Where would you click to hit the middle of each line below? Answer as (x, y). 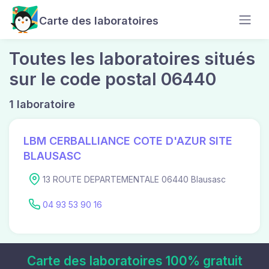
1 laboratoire (42, 104)
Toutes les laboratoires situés (132, 59)
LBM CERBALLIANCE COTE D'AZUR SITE (128, 141)
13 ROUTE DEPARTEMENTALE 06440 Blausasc (134, 179)
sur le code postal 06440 (113, 79)
